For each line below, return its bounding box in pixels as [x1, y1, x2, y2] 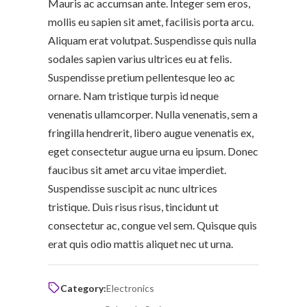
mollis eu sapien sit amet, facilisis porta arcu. [47, 14, 254, 28]
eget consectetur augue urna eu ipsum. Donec [47, 144, 258, 158]
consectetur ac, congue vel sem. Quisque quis [47, 218, 257, 232]
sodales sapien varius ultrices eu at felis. [47, 51, 232, 65]
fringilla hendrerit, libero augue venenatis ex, [47, 125, 254, 139]
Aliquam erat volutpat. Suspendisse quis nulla [47, 33, 256, 47]
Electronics [106, 282, 154, 294]
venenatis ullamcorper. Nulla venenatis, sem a [47, 107, 258, 121]
